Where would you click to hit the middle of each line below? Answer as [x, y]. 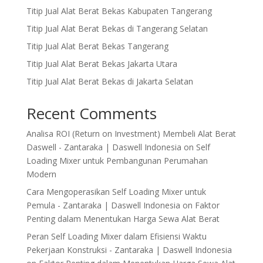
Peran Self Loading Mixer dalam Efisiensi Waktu [116, 237]
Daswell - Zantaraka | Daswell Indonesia [104, 147]
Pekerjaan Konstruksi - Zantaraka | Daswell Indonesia [129, 250]
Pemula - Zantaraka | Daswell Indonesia [103, 205]
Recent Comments [91, 114]
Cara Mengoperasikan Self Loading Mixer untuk [116, 192]
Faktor [207, 205]
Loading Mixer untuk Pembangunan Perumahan [117, 161]
